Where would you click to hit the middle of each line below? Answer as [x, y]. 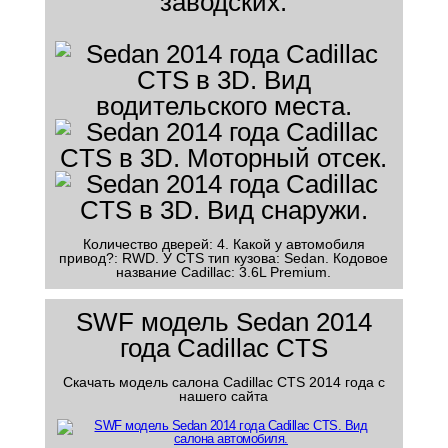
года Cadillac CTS [223, 348]
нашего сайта [224, 396]
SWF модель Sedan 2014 [223, 322]
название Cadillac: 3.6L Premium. [224, 272]
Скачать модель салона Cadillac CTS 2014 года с [223, 382]
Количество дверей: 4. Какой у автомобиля [223, 244]
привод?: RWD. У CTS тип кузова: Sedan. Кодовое [224, 258]
